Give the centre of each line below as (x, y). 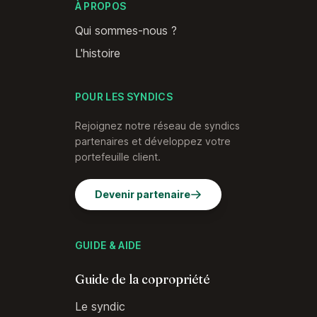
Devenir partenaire (142, 195)
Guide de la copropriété (142, 279)
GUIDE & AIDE (108, 246)
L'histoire (97, 53)
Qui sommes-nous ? (126, 31)
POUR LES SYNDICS (124, 97)
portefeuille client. (117, 157)
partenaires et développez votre (152, 142)
